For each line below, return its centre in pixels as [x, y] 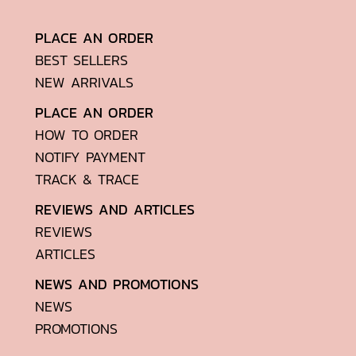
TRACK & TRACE [87, 179]
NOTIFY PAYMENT [90, 157]
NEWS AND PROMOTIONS [117, 284]
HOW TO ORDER [87, 135]
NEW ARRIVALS [84, 82]
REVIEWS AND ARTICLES [115, 209]
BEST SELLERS [81, 60]
